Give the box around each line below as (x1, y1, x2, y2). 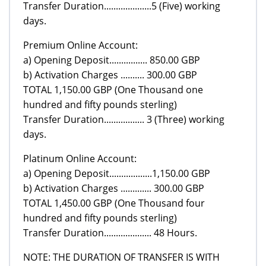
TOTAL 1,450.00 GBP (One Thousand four (23, 196, 205, 210)
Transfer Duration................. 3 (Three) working (23, 112, 224, 126)
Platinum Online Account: (23, 151, 137, 165)
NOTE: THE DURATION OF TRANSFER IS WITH (23, 250, 220, 264)
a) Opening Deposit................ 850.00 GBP (23, 53, 200, 66)
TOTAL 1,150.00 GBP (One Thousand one (23, 83, 203, 96)
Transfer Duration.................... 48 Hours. (23, 226, 197, 239)
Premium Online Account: (23, 38, 138, 52)
